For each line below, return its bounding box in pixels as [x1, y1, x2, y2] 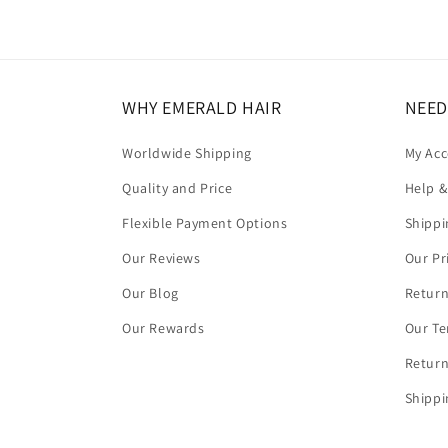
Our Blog [122, 284, 179, 302]
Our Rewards [122, 319, 205, 337]
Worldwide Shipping [122, 144, 252, 162]
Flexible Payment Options [122, 214, 288, 232]
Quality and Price [122, 179, 233, 197]
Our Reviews [122, 249, 201, 267]
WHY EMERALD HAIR [122, 96, 282, 119]
